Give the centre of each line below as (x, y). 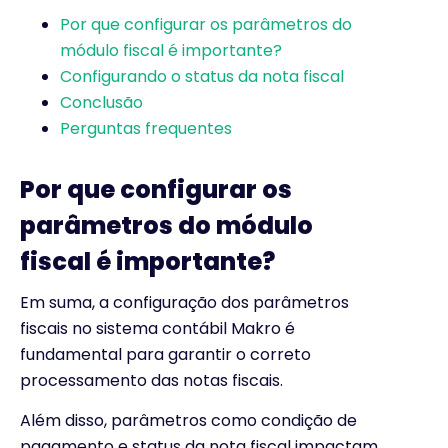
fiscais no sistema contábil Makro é (157, 328)
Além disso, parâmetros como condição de (188, 421)
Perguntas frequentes (146, 128)
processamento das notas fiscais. (151, 380)
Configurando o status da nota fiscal (202, 76)
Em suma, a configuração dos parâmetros (184, 302)
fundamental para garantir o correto (165, 354)
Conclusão (101, 102)
